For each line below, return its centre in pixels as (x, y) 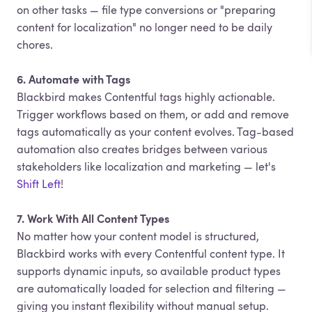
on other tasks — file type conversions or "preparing (146, 10)
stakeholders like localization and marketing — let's (146, 166)
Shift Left (39, 184)
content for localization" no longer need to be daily (145, 27)
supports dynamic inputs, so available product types (149, 271)
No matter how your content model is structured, (138, 236)
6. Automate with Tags (73, 79)
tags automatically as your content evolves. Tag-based (155, 132)
